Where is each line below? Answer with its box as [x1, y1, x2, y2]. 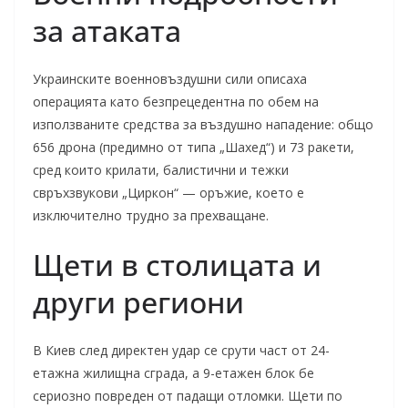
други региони [33, 282, 244, 321]
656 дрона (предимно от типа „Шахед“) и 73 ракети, [33, 138, 354, 156]
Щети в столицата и [33, 245, 321, 284]
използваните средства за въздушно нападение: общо [33, 116, 373, 133]
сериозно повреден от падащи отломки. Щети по [33, 387, 342, 404]
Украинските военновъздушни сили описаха [33, 70, 307, 87]
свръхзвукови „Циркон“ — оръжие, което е [33, 184, 304, 201]
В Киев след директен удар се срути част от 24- [33, 342, 330, 359]
